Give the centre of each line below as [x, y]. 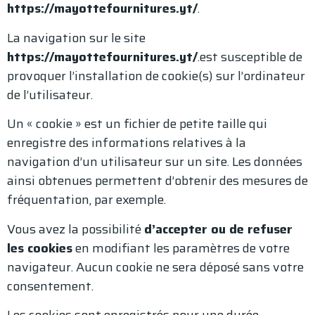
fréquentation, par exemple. [86, 200]
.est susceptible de [250, 57]
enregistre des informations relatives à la [127, 143]
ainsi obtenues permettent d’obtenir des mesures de [157, 181]
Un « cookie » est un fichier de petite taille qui [137, 124]
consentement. [50, 286]
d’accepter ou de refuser [218, 229]
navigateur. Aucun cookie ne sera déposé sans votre [155, 267]
